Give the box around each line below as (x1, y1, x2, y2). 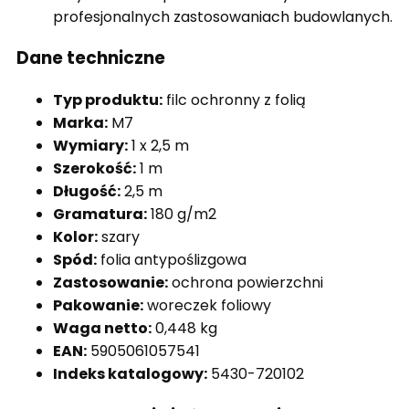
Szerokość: (53, 157, 136, 179)
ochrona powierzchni (168, 271, 323, 293)
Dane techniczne (16, 46, 165, 71)
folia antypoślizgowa (97, 248, 246, 270)
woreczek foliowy (143, 294, 271, 316)
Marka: (53, 111, 108, 133)
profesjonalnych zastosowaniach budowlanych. (53, 5, 393, 27)
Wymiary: (53, 134, 128, 156)
